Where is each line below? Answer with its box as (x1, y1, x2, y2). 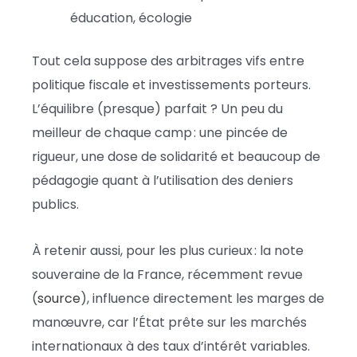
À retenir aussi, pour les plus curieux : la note (32, 241, 304, 260)
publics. (32, 194, 79, 214)
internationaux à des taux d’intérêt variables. (32, 336, 310, 355)
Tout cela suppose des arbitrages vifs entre (32, 51, 304, 70)
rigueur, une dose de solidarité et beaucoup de (32, 147, 320, 166)
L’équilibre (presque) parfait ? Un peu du (32, 99, 283, 118)
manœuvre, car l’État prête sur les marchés (32, 312, 307, 331)
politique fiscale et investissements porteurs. (32, 75, 311, 94)
